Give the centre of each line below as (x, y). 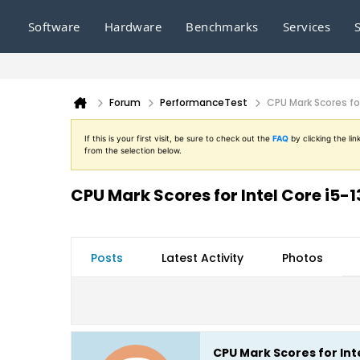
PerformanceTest (204, 102)
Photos (303, 258)
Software (54, 27)
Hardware (133, 27)
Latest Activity (202, 258)
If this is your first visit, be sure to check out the (178, 138)
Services (307, 27)
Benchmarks (222, 27)
